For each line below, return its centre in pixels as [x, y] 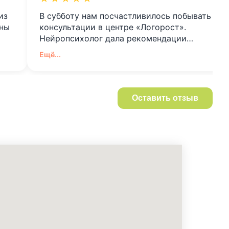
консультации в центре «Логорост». [113, 27]
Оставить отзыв [165, 98]
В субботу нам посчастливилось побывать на [131, 16]
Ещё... [50, 54]
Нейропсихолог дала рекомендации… [117, 38]
